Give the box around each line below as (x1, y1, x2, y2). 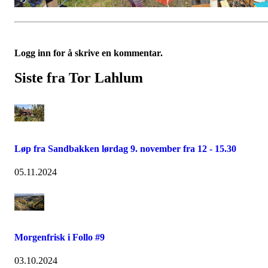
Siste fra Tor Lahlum (14, 70, 143, 86)
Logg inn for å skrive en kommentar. (14, 47, 163, 58)
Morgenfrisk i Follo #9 (14, 232, 105, 243)
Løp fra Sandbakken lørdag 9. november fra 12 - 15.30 (14, 143, 236, 154)
